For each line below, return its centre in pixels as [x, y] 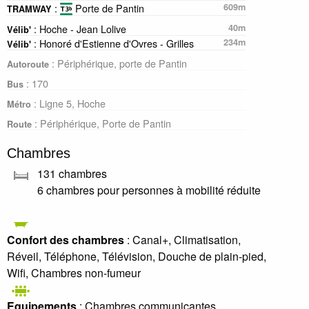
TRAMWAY [29, 9]
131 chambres [72, 174]
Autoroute [28, 64]
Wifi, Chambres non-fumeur [74, 273]
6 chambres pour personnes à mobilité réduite [149, 190]
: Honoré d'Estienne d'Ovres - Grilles [112, 43]
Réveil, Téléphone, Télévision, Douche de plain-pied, [137, 257]
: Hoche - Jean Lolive [79, 29]
